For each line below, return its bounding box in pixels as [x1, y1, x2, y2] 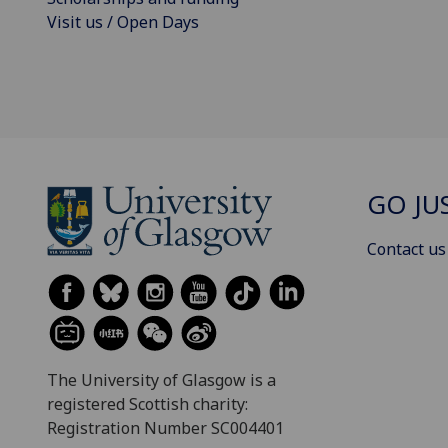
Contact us [367, 238, 446, 261]
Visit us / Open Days [47, 10, 199, 33]
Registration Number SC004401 [47, 416, 284, 439]
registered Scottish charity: [47, 392, 248, 415]
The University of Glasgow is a [47, 368, 276, 391]
